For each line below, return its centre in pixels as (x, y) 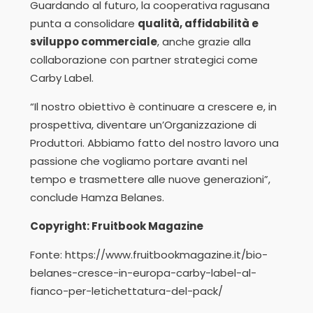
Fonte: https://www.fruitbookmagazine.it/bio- (149, 255)
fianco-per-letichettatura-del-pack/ (126, 291)
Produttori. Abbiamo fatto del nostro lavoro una (154, 143)
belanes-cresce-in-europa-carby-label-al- (143, 273)
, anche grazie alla (204, 42)
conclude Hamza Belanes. (97, 198)
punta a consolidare (84, 24)
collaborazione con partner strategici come (144, 60)
